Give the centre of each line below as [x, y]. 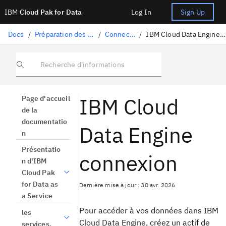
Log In [141, 12]
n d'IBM [34, 161]
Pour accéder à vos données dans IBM [149, 211]
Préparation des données [90, 34]
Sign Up [192, 12]
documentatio [44, 122]
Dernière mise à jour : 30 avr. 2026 [127, 184]
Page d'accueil [46, 98]
